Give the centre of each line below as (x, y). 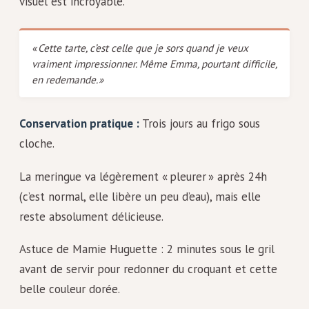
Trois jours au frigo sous (200, 123)
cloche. (37, 143)
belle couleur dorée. (70, 289)
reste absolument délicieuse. (91, 216)
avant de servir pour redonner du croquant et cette (148, 269)
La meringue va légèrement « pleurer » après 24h (143, 176)
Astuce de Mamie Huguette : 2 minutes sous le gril (147, 249)
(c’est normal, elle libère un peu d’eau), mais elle (140, 196)
